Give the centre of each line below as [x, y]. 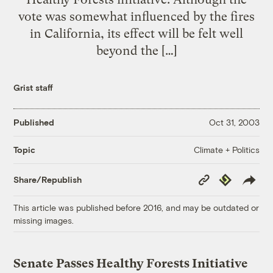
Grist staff [34, 87]
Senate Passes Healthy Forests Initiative [131, 263]
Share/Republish [48, 180]
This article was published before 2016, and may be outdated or [136, 207]
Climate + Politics [226, 149]
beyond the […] [136, 50]
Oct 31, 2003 [234, 122]
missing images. [44, 220]
